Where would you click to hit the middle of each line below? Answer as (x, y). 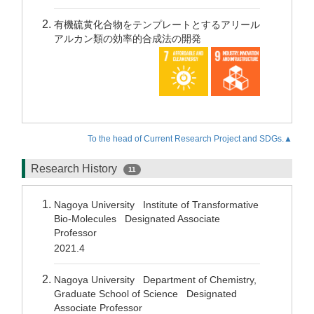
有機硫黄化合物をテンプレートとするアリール (157, 25)
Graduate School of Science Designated (145, 294)
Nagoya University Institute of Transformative (156, 205)
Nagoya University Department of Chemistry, (155, 280)
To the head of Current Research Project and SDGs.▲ (190, 139)
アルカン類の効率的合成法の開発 (128, 39)
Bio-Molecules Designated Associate (137, 219)
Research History (75, 169)
